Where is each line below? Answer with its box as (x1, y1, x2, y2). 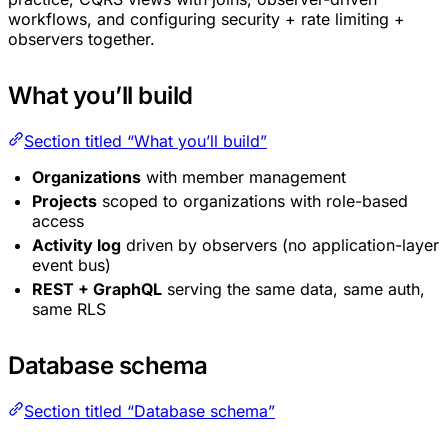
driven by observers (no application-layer (121, 235, 439, 256)
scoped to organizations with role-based (97, 191, 408, 212)
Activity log (32, 235, 121, 256)
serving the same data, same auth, (162, 279, 425, 300)
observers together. (8, 29, 155, 50)
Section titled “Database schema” (24, 401, 275, 422)
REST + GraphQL (32, 279, 162, 300)
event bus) (32, 255, 111, 276)
